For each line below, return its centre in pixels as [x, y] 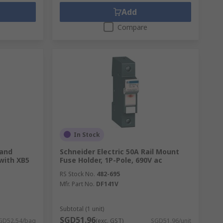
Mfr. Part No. [77, 184]
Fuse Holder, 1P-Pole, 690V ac [111, 160]
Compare [132, 27]
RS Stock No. [77, 174]
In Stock [87, 134]
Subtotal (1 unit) [82, 209]
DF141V [107, 184]
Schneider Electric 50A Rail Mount [119, 151]
